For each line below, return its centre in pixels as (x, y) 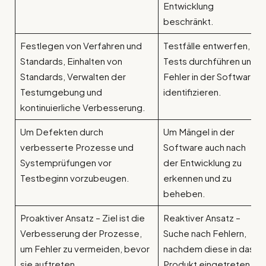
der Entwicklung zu (202, 163)
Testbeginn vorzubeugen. (75, 178)
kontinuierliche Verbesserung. (83, 107)
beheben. (184, 194)
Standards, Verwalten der (73, 77)
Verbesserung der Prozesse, (81, 233)
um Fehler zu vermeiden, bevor (85, 249)
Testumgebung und (61, 92)
